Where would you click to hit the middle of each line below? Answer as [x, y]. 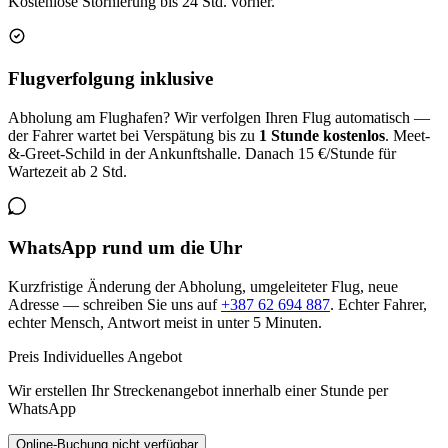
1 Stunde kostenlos [322, 135]
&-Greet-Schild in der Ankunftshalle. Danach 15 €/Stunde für [202, 153]
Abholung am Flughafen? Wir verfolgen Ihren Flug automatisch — [219, 117]
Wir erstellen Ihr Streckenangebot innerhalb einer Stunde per [198, 391]
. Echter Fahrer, [378, 305]
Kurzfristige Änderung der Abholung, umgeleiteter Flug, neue [203, 287]
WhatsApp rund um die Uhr [125, 248]
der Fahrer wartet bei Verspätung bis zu [133, 135]
